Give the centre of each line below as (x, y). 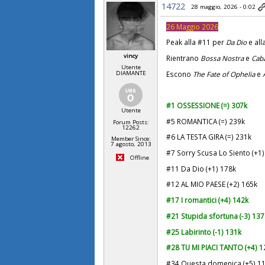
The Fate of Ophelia (225, 74)
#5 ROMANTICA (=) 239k (206, 121)
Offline (138, 157)
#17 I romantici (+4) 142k (208, 200)
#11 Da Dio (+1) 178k (201, 168)
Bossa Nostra (222, 58)
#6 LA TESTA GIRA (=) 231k (209, 137)
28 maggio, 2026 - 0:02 (224, 7)
